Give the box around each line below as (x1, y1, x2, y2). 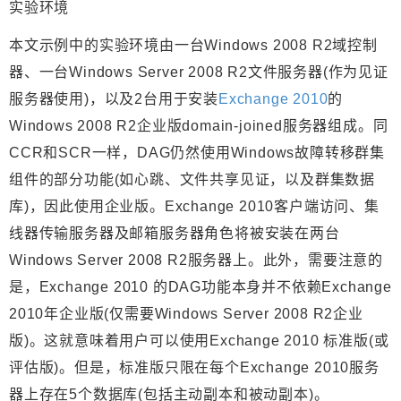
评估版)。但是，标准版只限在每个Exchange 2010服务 (9, 360, 380, 376)
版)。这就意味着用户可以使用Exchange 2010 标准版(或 (9, 333, 389, 349)
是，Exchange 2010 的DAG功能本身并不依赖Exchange (9, 279, 392, 295)
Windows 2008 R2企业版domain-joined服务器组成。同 (9, 118, 388, 134)
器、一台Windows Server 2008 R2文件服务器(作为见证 (9, 64, 388, 81)
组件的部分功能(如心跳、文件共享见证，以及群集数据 (9, 172, 375, 188)
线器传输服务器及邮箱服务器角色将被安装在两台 (9, 226, 340, 242)
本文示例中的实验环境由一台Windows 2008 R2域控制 (9, 38, 378, 54)
